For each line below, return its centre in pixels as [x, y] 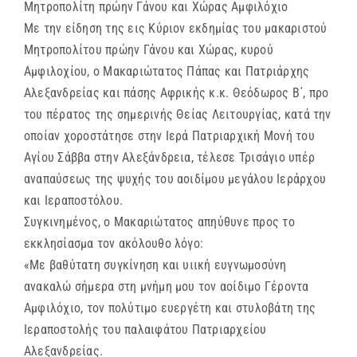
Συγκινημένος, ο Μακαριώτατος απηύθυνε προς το [159, 222]
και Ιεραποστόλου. [74, 201]
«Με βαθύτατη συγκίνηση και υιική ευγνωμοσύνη [155, 265]
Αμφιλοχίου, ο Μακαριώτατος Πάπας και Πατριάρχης [167, 72]
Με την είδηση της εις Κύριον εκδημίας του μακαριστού [176, 29]
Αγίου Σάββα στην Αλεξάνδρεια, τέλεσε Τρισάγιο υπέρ [169, 158]
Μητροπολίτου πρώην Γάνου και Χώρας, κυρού [149, 50]
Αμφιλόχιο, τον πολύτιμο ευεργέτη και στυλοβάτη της [170, 308]
